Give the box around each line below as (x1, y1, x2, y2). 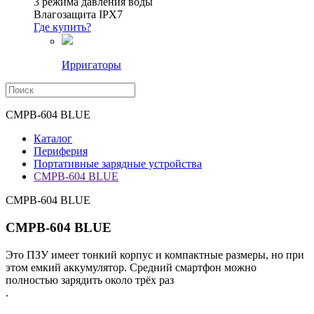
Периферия (34, 145, 88, 158)
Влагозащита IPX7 (34, 8, 123, 21)
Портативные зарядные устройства (34, 158, 202, 170)
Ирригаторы (62, 59, 121, 71)
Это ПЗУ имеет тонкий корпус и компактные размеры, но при (6, 248, 304, 261)
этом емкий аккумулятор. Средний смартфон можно (6, 261, 257, 273)
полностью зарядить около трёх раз (6, 273, 174, 286)
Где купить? (34, 21, 91, 34)
